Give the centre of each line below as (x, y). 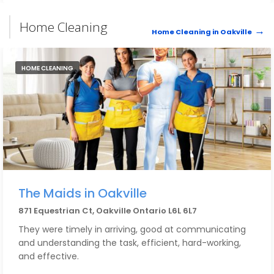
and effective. (49, 256)
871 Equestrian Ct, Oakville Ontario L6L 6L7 (108, 211)
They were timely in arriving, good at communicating (132, 229)
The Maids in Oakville (83, 193)
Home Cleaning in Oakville (202, 32)
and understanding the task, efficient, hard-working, (130, 243)
